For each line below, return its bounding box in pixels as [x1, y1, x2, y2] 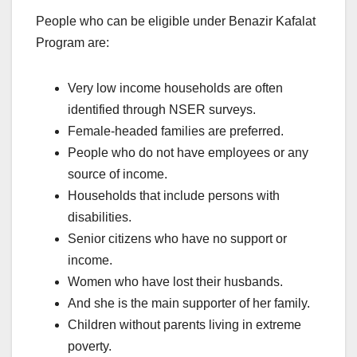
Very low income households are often [68, 81, 283, 96]
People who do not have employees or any [68, 146, 308, 160]
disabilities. [68, 210, 131, 225]
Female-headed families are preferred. [68, 124, 284, 139]
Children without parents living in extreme [68, 318, 301, 332]
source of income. [68, 167, 167, 182]
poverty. [68, 339, 112, 354]
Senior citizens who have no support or [68, 232, 287, 246]
